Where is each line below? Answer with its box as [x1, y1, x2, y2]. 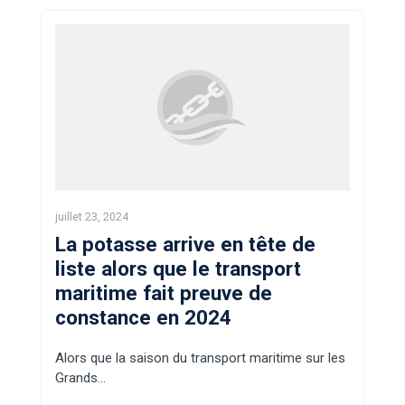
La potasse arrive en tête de [55, 231, 316, 256]
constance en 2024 [55, 305, 231, 329]
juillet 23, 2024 [55, 209, 128, 223]
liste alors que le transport [55, 256, 301, 280]
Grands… [55, 369, 106, 386]
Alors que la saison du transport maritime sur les [55, 349, 345, 366]
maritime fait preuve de [55, 280, 272, 305]
